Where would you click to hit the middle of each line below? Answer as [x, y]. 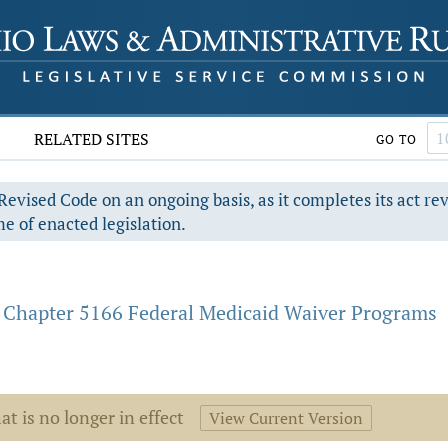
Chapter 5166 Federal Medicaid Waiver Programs [220, 312]
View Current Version [286, 418]
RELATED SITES [92, 139]
